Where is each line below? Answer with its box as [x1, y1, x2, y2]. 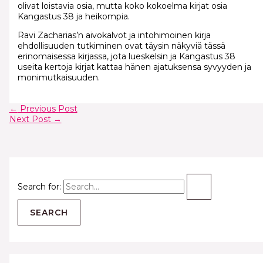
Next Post [9, 114, 53, 125]
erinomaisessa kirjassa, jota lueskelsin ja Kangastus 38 [17, 51, 235, 62]
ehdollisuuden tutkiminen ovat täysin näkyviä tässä [17, 41, 225, 52]
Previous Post [17, 103, 77, 114]
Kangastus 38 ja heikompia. [17, 11, 130, 22]
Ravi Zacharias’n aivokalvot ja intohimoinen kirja [17, 30, 211, 41]
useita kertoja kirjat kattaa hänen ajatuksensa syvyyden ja [17, 62, 251, 73]
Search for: [17, 181, 61, 193]
